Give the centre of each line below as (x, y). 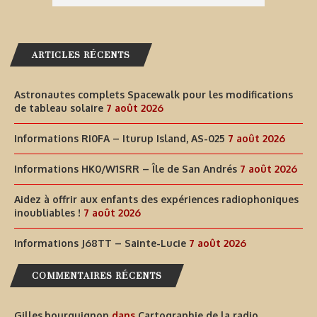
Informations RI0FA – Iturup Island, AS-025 (120, 139)
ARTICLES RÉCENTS (81, 55)
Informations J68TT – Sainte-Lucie (100, 243)
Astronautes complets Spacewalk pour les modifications (154, 95)
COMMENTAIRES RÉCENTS (97, 276)
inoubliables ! (47, 213)
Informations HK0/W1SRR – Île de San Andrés (126, 169)
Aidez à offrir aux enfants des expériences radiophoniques (156, 200)
